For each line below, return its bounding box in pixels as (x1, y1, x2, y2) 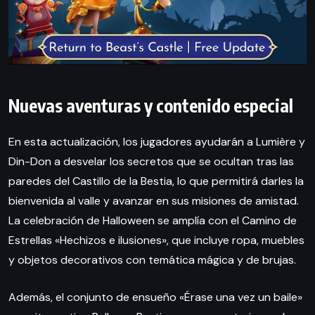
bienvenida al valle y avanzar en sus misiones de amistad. (8, 193, 299, 208)
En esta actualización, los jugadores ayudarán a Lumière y (8, 134, 305, 149)
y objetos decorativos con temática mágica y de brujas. (8, 252, 296, 267)
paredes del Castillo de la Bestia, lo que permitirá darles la (8, 173, 304, 188)
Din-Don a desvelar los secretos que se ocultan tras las (8, 153, 294, 169)
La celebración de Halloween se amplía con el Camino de (8, 212, 297, 228)
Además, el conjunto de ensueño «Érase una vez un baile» (8, 289, 302, 304)
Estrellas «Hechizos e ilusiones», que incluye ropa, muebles (8, 232, 304, 247)
